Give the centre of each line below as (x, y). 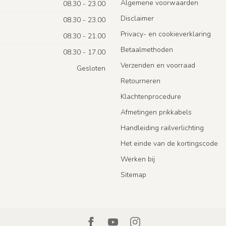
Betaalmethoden (147, 49)
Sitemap (133, 175)
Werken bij (138, 159)
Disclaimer (137, 18)
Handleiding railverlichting (162, 128)
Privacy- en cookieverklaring (166, 34)
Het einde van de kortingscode (169, 143)
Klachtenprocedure (151, 96)
